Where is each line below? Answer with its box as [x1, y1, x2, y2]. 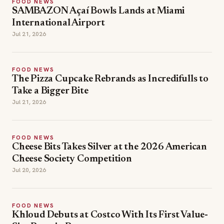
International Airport [12, 18, 105, 28]
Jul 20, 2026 [12, 166, 46, 174]
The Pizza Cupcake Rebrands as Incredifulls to [12, 74, 208, 84]
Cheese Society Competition [12, 154, 132, 164]
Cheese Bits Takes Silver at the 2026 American [12, 142, 207, 152]
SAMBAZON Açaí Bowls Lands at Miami [12, 6, 185, 16]
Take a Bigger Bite [12, 86, 88, 96]
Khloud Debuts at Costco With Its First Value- [12, 210, 208, 220]
